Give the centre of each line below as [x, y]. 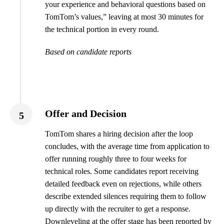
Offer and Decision [86, 114]
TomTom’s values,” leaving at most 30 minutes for [124, 17]
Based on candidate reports [88, 52]
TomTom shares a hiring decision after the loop [119, 134]
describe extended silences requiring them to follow [126, 196]
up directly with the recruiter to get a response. [118, 209]
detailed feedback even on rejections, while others [123, 184]
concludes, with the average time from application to [127, 146]
